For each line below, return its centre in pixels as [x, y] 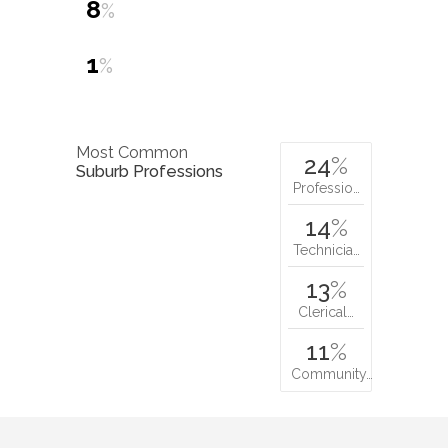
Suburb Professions [149, 172]
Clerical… [326, 312]
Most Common [132, 153]
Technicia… [326, 250]
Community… [332, 374]
